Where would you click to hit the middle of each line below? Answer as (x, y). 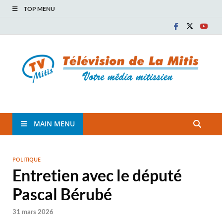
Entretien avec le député (97, 175)
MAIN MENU (54, 124)
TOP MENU (39, 9)
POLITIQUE (27, 159)
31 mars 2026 (33, 211)
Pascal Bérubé (62, 194)
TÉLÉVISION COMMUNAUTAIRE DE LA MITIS (91, 102)
